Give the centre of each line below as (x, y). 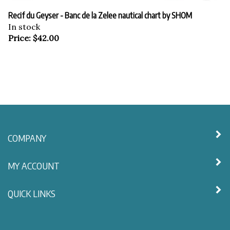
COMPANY (27, 133)
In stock (24, 21)
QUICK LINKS (32, 188)
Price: (20, 33)
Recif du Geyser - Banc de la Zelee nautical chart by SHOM (100, 10)
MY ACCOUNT (34, 160)
